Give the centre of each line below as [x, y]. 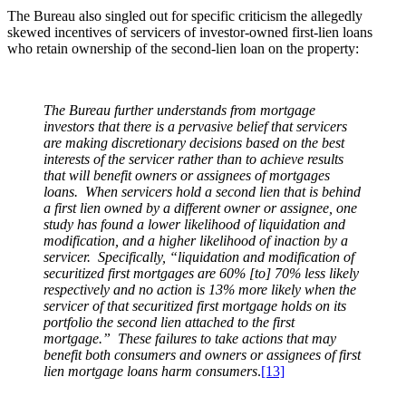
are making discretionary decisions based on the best [194, 143]
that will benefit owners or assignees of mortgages [187, 176]
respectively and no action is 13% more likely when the [200, 290]
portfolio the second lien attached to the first [169, 323]
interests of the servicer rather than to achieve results [193, 159]
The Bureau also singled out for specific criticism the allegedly [185, 16]
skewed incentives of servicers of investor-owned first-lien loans [190, 33]
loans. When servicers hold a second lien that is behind [202, 192]
